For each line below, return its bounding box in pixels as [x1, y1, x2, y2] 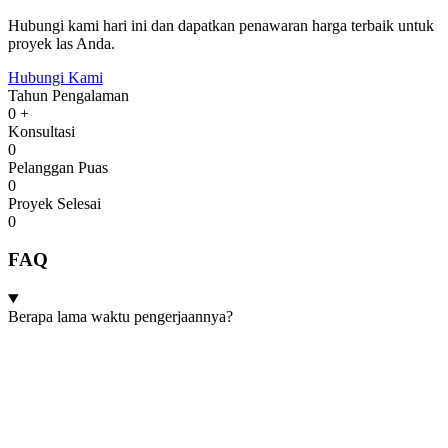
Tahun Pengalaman [8, 86, 129, 104]
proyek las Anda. [8, 34, 115, 52]
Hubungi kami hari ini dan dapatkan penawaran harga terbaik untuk [8, 16, 434, 34]
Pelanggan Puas [8, 158, 108, 176]
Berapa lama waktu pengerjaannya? [8, 308, 233, 326]
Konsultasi [8, 122, 75, 140]
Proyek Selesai [8, 194, 101, 212]
